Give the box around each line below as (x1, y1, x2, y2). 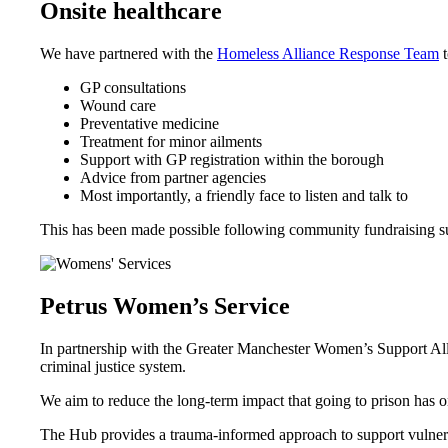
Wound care (80, 96, 156, 114)
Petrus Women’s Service (40, 292, 290, 319)
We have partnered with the (40, 44, 217, 62)
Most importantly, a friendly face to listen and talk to (80, 186, 408, 204)
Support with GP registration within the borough (80, 150, 384, 168)
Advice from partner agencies (80, 168, 266, 186)
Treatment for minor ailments (80, 132, 262, 150)
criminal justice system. (40, 357, 186, 375)
